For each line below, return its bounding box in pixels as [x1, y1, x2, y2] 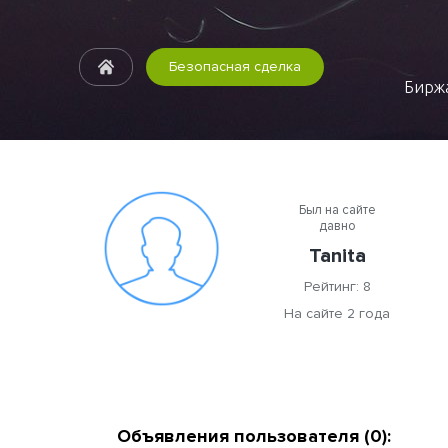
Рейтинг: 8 [303, 278, 371, 295]
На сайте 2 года [284, 305, 390, 322]
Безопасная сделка [168, 58, 301, 75]
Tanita [308, 244, 366, 268]
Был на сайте [298, 202, 376, 218]
